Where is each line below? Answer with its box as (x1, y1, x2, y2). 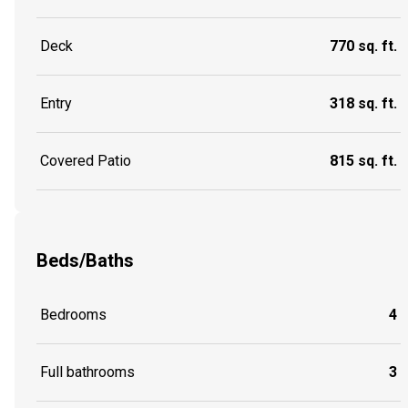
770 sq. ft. (330, 37, 397, 56)
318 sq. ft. (330, 95, 397, 113)
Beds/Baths (36, 249, 134, 271)
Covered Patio (40, 152, 131, 170)
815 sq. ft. (330, 152, 397, 170)
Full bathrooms (40, 362, 135, 381)
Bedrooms (40, 305, 107, 323)
